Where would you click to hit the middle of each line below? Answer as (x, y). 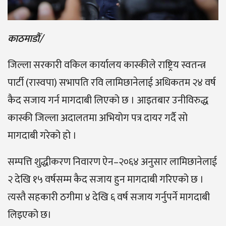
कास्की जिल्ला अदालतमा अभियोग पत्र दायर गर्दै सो (98, 118)
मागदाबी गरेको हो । (42, 135)
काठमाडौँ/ (25, 39)
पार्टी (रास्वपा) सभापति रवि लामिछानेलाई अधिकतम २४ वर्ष (112, 82)
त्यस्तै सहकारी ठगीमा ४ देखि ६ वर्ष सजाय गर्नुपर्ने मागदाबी (109, 197)
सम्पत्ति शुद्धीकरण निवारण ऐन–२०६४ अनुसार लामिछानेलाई (112, 162)
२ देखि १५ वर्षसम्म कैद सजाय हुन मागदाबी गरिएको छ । (106, 179)
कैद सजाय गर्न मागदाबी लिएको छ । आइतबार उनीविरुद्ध (108, 100)
